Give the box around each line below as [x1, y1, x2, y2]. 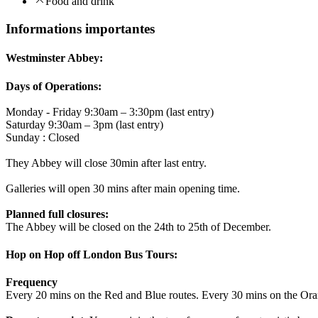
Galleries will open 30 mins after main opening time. [6, 182, 240, 194]
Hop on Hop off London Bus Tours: [6, 248, 177, 261]
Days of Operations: [6, 79, 102, 92]
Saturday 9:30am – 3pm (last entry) [6, 118, 163, 131]
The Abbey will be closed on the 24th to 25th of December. [6, 220, 271, 233]
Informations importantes [6, 21, 155, 37]
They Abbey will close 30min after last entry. [6, 156, 207, 169]
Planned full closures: [6, 207, 109, 220]
